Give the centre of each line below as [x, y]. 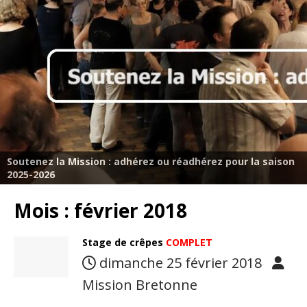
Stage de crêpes [124, 242]
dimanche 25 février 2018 [181, 263]
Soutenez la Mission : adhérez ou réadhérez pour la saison [151, 161]
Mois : [44, 210]
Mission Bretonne [140, 285]
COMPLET [189, 242]
